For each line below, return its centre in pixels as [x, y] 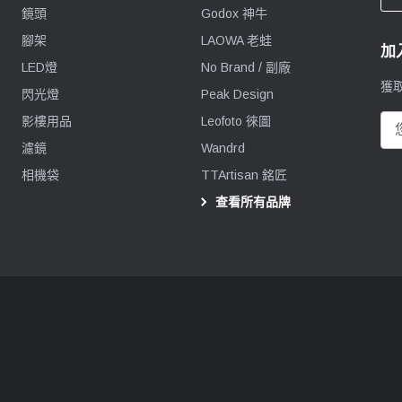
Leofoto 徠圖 [236, 121]
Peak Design [237, 94]
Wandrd [223, 148]
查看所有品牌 [251, 201]
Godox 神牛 [234, 13]
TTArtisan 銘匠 [244, 175]
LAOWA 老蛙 [236, 40]
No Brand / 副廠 [246, 67]
